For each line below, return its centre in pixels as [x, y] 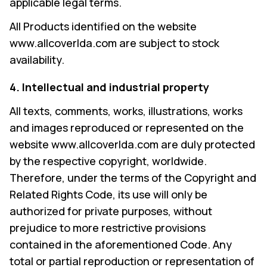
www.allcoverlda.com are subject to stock [114, 43]
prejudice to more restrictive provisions [108, 228]
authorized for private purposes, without [111, 211]
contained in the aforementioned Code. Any [121, 244]
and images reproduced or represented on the [127, 128]
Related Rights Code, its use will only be [108, 194]
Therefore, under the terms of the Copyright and [133, 178]
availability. [37, 60]
